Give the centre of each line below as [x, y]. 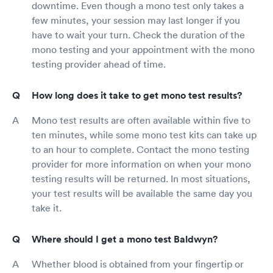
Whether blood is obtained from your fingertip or [138, 264]
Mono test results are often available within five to [141, 120]
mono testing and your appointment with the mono [143, 50]
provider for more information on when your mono [141, 164]
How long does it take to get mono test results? [137, 96]
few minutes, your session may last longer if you [136, 20]
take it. [47, 208]
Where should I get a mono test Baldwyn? [125, 239]
